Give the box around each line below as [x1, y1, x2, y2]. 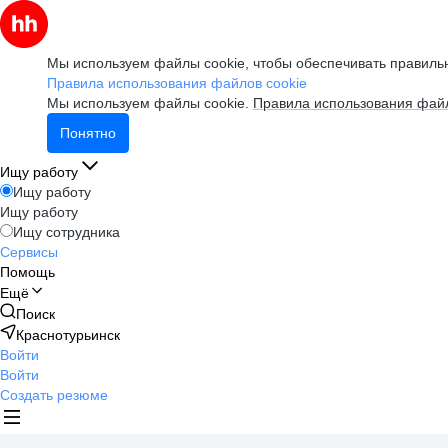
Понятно [60, 125, 116, 141]
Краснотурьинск [16, 327, 120, 343]
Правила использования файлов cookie [47, 75, 307, 91]
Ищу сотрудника [13, 224, 120, 240]
